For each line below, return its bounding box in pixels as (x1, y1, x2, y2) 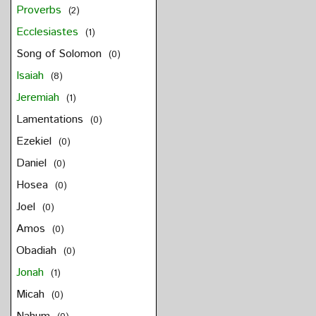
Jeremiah (16, 90, 63, 107)
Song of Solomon (16, 46, 105, 63)
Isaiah (16, 68, 47, 85)
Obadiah (16, 243, 60, 260)
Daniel (16, 155, 50, 172)
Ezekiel (16, 133, 55, 150)
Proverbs (16, 2, 65, 19)
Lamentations (16, 111, 87, 128)
